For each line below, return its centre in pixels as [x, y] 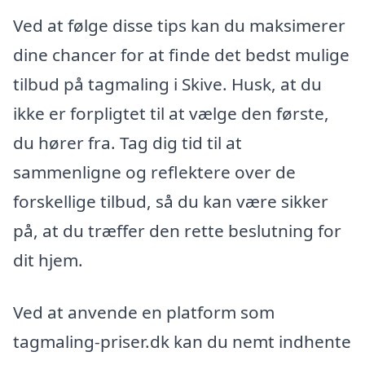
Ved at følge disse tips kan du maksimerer [179, 25]
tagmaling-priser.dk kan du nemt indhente [182, 341]
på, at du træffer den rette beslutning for [177, 230]
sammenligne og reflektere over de [154, 172]
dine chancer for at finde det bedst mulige [181, 54]
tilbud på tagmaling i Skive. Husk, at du [167, 84]
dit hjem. [48, 259]
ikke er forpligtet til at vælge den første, [171, 113]
